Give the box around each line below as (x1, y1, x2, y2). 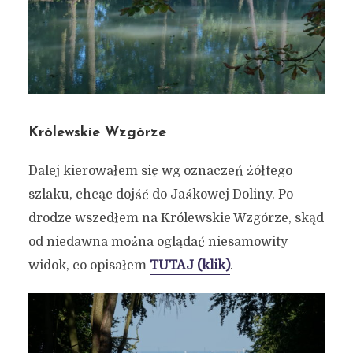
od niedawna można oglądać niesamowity (28, 235, 288, 250)
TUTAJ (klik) (149, 258, 230, 273)
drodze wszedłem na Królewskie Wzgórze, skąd (28, 211, 324, 226)
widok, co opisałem (28, 258, 150, 273)
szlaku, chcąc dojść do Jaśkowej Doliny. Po (28, 188, 293, 203)
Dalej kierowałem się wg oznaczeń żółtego (28, 164, 292, 179)
